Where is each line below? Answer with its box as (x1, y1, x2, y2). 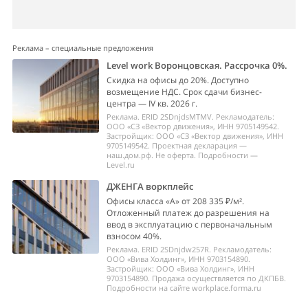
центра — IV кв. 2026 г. (107, 98, 198, 109)
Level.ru (107, 159, 135, 170)
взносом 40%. (107, 230, 162, 242)
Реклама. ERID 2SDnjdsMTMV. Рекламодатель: (107, 111, 275, 122)
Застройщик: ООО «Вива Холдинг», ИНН (107, 263, 255, 274)
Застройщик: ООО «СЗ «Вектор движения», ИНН (107, 131, 284, 141)
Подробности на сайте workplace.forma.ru (107, 283, 262, 293)
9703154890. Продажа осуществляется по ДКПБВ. (107, 273, 287, 283)
